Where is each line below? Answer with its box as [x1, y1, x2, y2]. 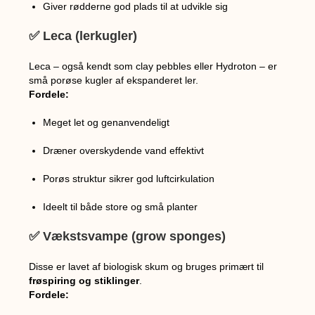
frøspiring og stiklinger [29, 274, 140, 286]
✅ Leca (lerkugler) [29, 28, 138, 43]
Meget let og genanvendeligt [43, 116, 170, 128]
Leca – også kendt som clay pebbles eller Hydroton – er [29, 60, 278, 72]
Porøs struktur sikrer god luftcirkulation [43, 172, 215, 184]
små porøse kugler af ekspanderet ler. [29, 74, 199, 86]
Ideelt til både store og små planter [43, 200, 198, 212]
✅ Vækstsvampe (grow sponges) [29, 229, 226, 243]
